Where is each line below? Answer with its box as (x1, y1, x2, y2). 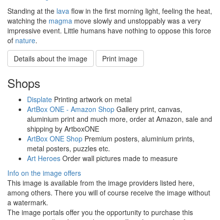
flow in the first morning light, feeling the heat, (69, 5, 212, 16)
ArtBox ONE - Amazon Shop (27, 104, 114, 114)
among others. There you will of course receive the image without (7, 187, 210, 197)
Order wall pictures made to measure (60, 153, 178, 163)
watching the (7, 15, 49, 26)
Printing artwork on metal (52, 94, 132, 104)
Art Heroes (27, 153, 60, 163)
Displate (27, 94, 52, 104)
